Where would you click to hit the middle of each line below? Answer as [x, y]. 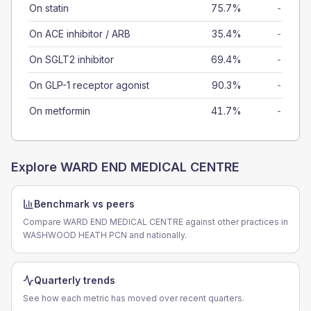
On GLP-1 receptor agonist [89, 85]
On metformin [60, 111]
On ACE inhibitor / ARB [80, 34]
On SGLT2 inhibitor [72, 59]
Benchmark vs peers [84, 204]
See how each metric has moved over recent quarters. [134, 298]
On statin [49, 8]
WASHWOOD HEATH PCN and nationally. [105, 235]
